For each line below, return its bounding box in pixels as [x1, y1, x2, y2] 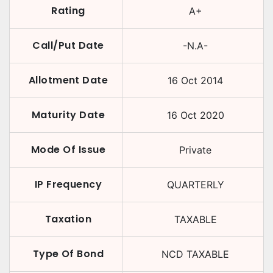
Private [179, 144, 211, 156]
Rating [51, 4, 85, 18]
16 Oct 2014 [168, 74, 223, 87]
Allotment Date [28, 73, 108, 87]
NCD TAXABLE [161, 248, 229, 260]
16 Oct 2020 [166, 109, 224, 121]
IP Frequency [34, 177, 102, 191]
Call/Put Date [32, 38, 104, 52]
